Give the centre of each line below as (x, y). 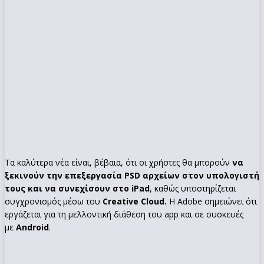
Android (32, 227)
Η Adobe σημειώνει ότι (213, 201)
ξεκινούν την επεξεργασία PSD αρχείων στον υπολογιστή (132, 175)
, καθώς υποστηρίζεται (193, 188)
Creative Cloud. (136, 201)
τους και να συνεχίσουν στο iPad (77, 188)
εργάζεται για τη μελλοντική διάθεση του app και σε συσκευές (124, 214)
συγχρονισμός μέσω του (54, 201)
